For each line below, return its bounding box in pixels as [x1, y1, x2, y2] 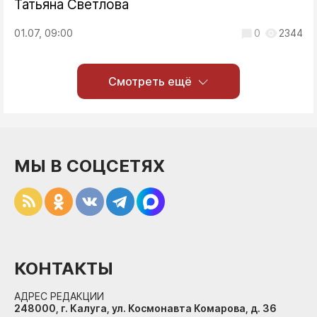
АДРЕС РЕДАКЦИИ [14, 289, 104, 302]
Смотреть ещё [108, 74, 192, 88]
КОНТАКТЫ [14, 258, 113, 279]
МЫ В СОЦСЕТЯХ [14, 155, 165, 176]
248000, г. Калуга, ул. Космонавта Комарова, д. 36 [14, 301, 277, 314]
